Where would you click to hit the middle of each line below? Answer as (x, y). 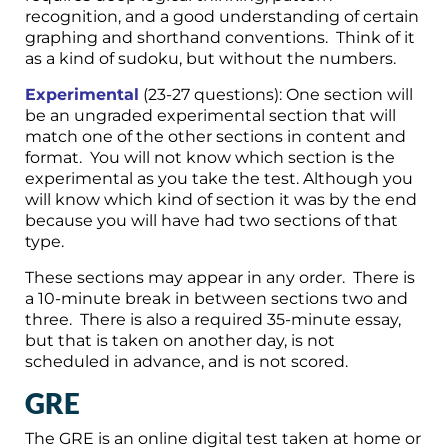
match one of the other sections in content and (215, 136)
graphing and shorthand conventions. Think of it (220, 37)
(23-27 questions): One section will (276, 94)
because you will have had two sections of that (211, 220)
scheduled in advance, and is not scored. (186, 361)
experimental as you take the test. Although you (219, 178)
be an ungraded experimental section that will (210, 115)
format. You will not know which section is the (210, 157)
